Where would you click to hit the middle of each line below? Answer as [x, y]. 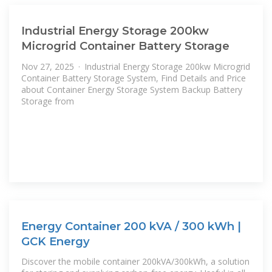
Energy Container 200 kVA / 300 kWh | [131, 226]
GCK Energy [56, 241]
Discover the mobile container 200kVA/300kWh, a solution [135, 262]
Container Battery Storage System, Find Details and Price [134, 78]
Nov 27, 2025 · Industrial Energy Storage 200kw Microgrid [136, 66]
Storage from [48, 101]
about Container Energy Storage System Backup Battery [132, 89]
